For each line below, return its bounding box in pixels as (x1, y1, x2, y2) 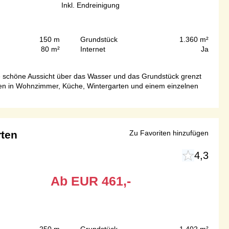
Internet (80, 45, 105, 54)
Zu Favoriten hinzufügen (129, 129, 209, 138)
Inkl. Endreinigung (61, 1, 120, 10)
